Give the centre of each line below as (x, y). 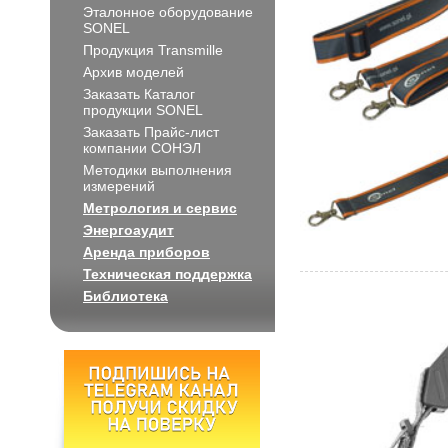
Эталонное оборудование (168, 12)
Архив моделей (133, 72)
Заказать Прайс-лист (151, 132)
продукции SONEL (143, 110)
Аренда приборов (146, 252)
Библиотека (125, 296)
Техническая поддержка (167, 274)
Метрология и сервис (160, 208)
